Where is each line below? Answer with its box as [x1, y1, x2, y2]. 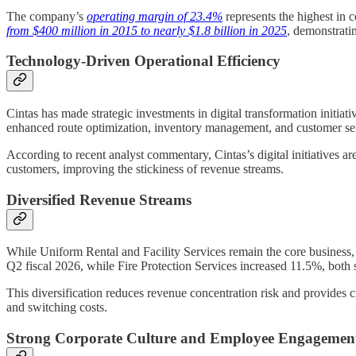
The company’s [6, 9, 87, 23]
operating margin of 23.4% [87, 9, 222, 23]
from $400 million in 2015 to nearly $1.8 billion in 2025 [6, 23, 287, 37]
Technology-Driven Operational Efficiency [6, 52, 281, 70]
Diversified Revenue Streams [6, 191, 192, 208]
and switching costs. [6, 300, 107, 315]
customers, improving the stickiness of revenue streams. [6, 162, 284, 176]
